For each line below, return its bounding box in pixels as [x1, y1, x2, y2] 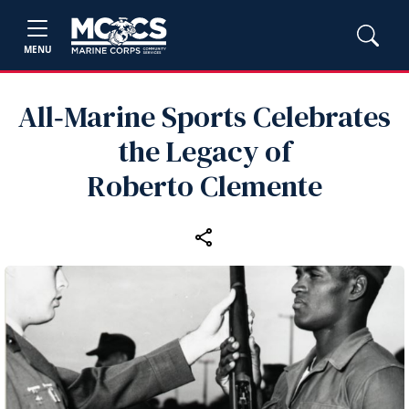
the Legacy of [118, 131, 291, 172]
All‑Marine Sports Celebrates [18, 97, 391, 137]
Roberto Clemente [87, 166, 322, 206]
